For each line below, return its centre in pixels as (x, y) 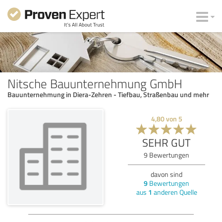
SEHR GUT (166, 142)
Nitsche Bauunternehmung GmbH (95, 83)
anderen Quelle (174, 192)
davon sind (166, 174)
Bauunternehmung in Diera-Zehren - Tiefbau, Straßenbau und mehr (108, 94)
